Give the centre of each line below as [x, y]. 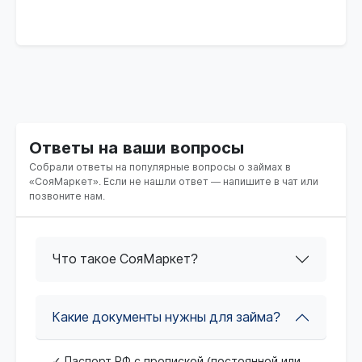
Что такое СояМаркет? [125, 259]
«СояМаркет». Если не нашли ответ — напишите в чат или [174, 181]
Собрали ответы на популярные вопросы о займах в [160, 167]
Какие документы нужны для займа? [166, 317]
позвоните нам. [67, 196]
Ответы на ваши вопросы [137, 147]
